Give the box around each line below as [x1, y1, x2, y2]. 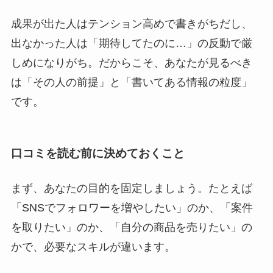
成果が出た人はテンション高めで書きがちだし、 [10, 17, 252, 30]
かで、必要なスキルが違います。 [10, 241, 175, 253]
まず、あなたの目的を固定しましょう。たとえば [10, 182, 252, 195]
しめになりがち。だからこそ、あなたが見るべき [10, 56, 252, 69]
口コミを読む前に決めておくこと [10, 146, 185, 160]
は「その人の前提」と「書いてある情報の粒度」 [10, 76, 252, 88]
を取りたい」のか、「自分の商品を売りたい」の [10, 221, 252, 234]
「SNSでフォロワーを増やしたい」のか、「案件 [10, 202, 253, 214]
